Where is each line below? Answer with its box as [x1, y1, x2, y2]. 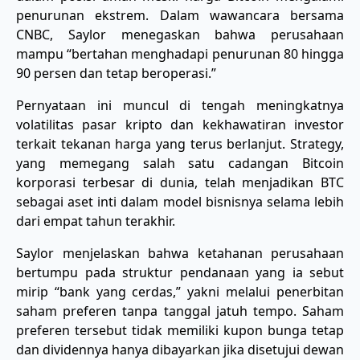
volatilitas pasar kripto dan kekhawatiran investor [16, 115, 344, 133]
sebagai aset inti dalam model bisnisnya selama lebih [16, 192, 344, 211]
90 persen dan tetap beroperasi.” [16, 63, 216, 82]
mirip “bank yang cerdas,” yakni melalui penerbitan [16, 282, 344, 301]
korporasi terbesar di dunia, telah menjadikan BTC [16, 173, 344, 191]
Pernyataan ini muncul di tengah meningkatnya [16, 96, 344, 114]
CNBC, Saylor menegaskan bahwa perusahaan [16, 25, 344, 43]
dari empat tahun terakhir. [16, 211, 175, 230]
